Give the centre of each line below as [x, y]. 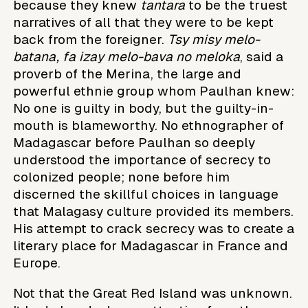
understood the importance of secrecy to [142, 159]
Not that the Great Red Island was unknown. [153, 293]
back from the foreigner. [91, 39]
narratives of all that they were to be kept [144, 22]
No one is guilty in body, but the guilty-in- [144, 108]
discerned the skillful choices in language [146, 194]
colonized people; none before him [122, 177]
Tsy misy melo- [214, 39]
